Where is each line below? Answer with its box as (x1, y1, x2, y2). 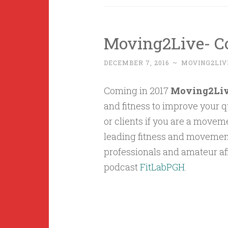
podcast (103, 161, 140, 173)
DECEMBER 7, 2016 (103, 59, 169, 67)
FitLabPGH (139, 161, 185, 173)
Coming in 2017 (103, 84, 170, 97)
